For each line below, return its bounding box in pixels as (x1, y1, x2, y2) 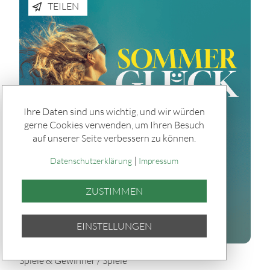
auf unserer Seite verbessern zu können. (32, 132, 196, 143)
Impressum (138, 155, 178, 166)
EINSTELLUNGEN (76, 220, 152, 231)
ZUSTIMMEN (85, 185, 143, 196)
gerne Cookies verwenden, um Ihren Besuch (24, 119, 204, 130)
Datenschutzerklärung (49, 155, 132, 166)
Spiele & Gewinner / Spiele (19, 254, 127, 266)
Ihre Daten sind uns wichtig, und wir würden (23, 105, 205, 117)
